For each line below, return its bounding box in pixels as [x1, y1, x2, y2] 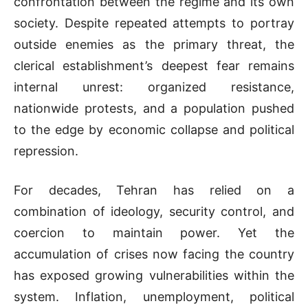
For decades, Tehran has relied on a [14, 183, 294, 198]
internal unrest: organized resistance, [14, 80, 294, 95]
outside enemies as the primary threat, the [14, 37, 294, 52]
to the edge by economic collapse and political [14, 122, 294, 137]
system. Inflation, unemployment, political [14, 289, 294, 305]
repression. [14, 144, 78, 159]
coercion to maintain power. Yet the [14, 225, 294, 241]
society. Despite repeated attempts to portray [14, 16, 294, 31]
